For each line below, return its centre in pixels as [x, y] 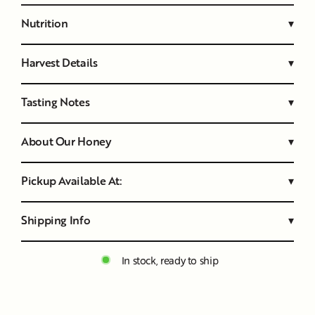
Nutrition [45, 23]
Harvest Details [59, 62]
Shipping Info [56, 220]
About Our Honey [66, 141]
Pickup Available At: [72, 180]
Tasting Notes [56, 102]
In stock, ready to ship [170, 260]
